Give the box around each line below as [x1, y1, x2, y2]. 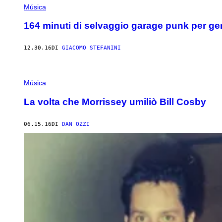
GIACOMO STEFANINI [62, 45, 121, 52]
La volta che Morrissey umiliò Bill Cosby [24, 97, 206, 108]
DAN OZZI [62, 120, 90, 127]
